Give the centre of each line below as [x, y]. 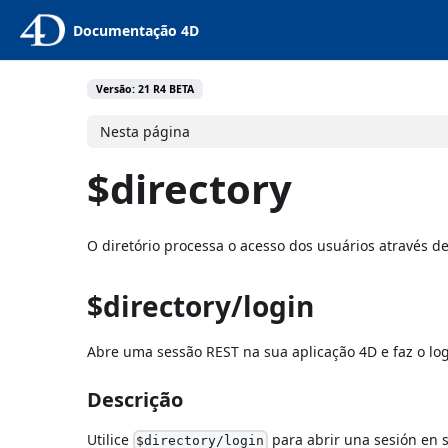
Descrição [135, 399]
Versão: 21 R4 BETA [145, 89]
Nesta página [145, 131]
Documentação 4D [135, 30]
